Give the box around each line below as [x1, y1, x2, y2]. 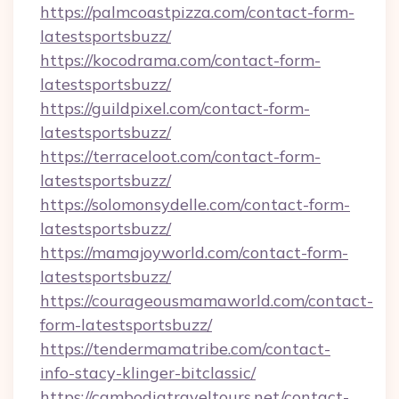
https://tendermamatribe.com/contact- [40, 338, 330, 359]
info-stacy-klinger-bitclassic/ [40, 362, 256, 383]
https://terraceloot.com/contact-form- [40, 146, 321, 167]
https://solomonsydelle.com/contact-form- [40, 194, 350, 215]
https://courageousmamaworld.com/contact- [40, 290, 373, 311]
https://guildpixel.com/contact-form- [40, 98, 310, 118]
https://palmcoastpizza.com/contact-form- [40, 2, 354, 22]
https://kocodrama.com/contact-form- [40, 50, 321, 70]
